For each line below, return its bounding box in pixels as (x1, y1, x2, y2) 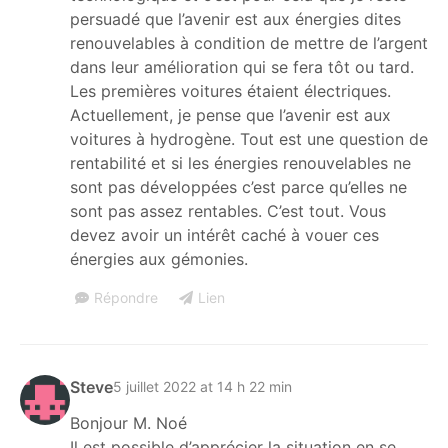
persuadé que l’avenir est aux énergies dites (70, 8, 401, 29)
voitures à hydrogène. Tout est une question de (70, 128, 428, 149)
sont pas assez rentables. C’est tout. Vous (70, 200, 386, 221)
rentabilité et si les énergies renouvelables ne (70, 152, 411, 173)
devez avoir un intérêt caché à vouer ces (70, 224, 379, 245)
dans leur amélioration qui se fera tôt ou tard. (70, 56, 414, 77)
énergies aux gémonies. (70, 248, 248, 269)
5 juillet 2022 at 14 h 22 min (113, 378, 292, 396)
